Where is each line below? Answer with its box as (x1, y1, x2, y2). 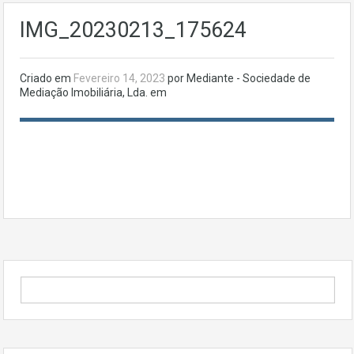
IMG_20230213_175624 (20, 17, 247, 43)
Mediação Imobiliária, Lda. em (20, 86, 167, 100)
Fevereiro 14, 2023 (73, 72, 168, 85)
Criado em (20, 72, 73, 85)
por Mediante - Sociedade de (168, 72, 311, 85)
